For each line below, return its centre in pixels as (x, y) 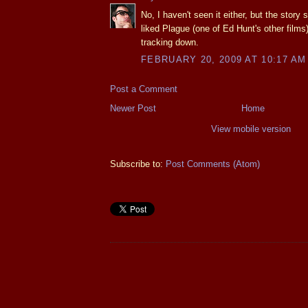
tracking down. (170, 42)
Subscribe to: (138, 164)
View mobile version (251, 129)
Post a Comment (144, 89)
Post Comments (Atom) (213, 164)
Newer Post (133, 109)
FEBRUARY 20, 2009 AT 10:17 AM (224, 60)
